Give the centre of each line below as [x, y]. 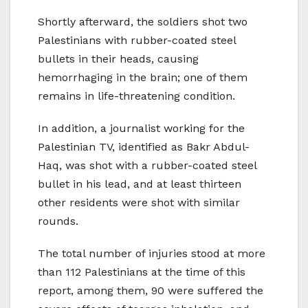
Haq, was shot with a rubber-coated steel [147, 166]
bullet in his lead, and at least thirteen [140, 184]
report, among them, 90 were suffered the [151, 291]
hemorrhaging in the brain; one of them [143, 78]
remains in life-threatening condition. [136, 96]
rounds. [58, 221]
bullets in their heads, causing [118, 59]
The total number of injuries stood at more [152, 254]
